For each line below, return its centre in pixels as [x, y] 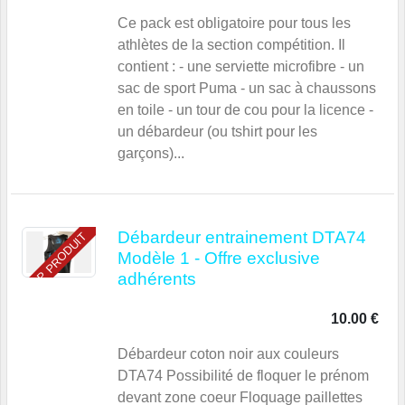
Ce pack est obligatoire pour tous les [234, 24]
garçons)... [151, 154]
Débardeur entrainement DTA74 [242, 238]
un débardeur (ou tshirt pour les [217, 132]
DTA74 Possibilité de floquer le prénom [243, 376]
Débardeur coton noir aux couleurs [228, 354]
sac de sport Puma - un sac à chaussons [247, 89]
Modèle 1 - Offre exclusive [219, 259]
